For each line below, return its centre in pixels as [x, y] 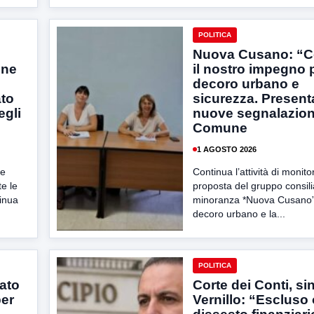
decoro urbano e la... [239, 214]
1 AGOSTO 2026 [227, 149]
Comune [220, 128]
